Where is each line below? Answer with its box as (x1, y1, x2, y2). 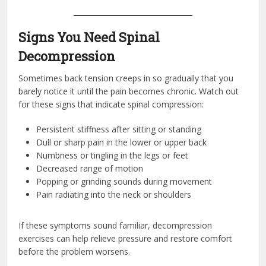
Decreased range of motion (36, 163, 144, 175)
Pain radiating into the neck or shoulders (36, 189, 192, 201)
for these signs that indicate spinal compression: (18, 99, 204, 110)
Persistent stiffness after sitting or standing (36, 123, 202, 135)
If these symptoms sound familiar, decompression (18, 220, 213, 232)
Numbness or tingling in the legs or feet (36, 150, 189, 161)
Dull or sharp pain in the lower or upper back (36, 137, 207, 148)
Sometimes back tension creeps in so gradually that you (18, 72, 234, 84)
